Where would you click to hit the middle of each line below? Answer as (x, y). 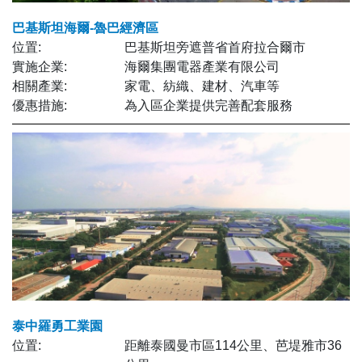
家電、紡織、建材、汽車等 (202, 86)
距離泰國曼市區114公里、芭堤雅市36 (234, 345)
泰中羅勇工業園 (57, 326)
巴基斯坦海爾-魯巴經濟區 (85, 27)
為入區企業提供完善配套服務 (209, 105)
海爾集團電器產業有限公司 (202, 66)
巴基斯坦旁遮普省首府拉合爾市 (215, 47)
